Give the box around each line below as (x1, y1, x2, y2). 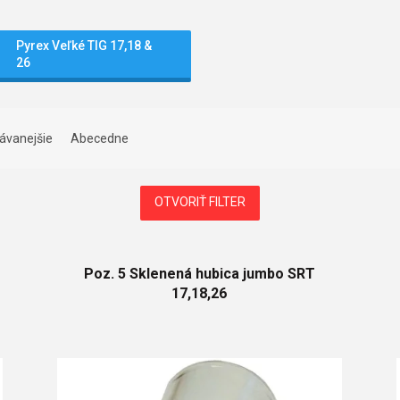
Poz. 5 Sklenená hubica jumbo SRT (83, 265, 315, 282)
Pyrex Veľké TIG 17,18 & (15, 38, 152, 53)
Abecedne (71, 131, 129, 146)
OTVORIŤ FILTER (154, 195, 246, 209)
